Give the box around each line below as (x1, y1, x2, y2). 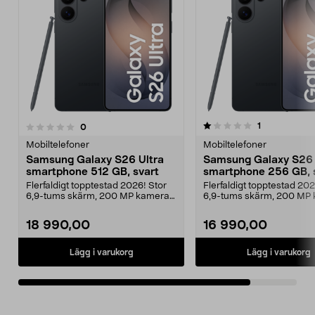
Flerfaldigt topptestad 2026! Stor (26, 181, 167, 191)
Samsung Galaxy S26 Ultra (26, 155, 164, 165)
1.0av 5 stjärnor (62, 121, 123, 129)
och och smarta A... (203, 202, 287, 212)
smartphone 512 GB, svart (26, 167, 159, 177)
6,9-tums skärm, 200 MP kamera (26, 192, 169, 201)
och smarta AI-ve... (26, 202, 108, 212)
